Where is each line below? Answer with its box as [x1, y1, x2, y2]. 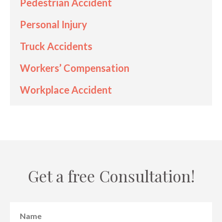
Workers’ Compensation [20, 61, 129, 74]
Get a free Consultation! [27, 165, 195, 186]
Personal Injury [20, 18, 87, 30]
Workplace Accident [20, 83, 112, 96]
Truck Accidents [20, 40, 92, 52]
